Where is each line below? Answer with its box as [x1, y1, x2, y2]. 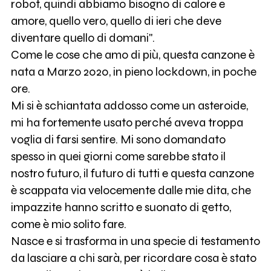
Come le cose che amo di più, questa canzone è [10, 48, 255, 62]
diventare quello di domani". [10, 31, 155, 45]
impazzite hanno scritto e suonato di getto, [10, 200, 231, 215]
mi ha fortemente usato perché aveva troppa [10, 116, 243, 130]
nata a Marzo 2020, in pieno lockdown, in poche [10, 65, 256, 79]
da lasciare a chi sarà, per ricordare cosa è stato [10, 251, 256, 266]
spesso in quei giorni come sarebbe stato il [10, 149, 226, 164]
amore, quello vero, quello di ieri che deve [10, 14, 221, 28]
